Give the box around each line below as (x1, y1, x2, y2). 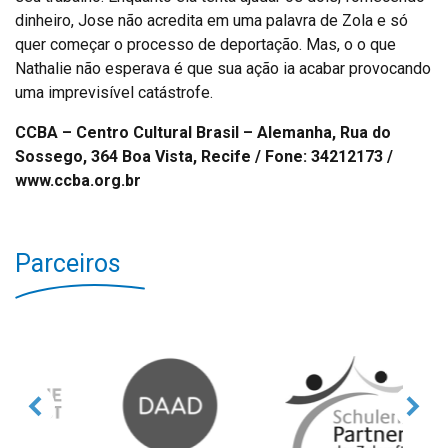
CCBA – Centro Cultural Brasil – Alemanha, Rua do (15, 122, 391, 142)
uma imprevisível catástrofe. (15, 82, 221, 102)
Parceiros (15, 248, 121, 278)
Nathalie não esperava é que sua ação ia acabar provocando (15, 58, 431, 78)
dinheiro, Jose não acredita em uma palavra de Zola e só (15, 10, 408, 30)
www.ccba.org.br (15, 170, 141, 190)
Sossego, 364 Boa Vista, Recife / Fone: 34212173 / (15, 146, 393, 166)
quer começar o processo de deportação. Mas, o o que (15, 34, 396, 54)
